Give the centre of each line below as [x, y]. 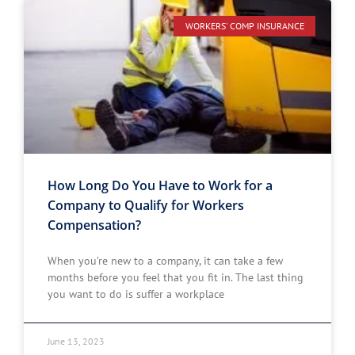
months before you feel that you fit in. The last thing [176, 277]
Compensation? [94, 225]
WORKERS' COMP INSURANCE [244, 26]
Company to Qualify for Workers [146, 205]
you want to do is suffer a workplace [136, 294]
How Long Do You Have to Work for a [160, 185]
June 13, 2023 [76, 341]
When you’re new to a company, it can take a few [165, 261]
